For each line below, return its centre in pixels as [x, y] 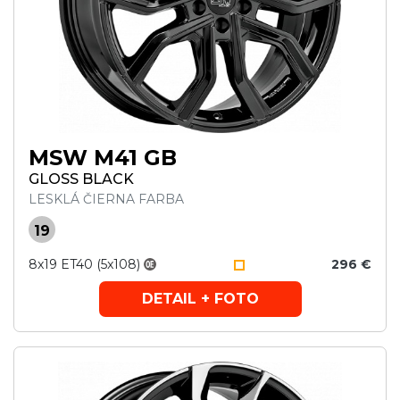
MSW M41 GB [103, 158]
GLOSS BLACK [81, 179]
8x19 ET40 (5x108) [84, 264]
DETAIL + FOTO [200, 299]
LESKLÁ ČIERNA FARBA [106, 199]
